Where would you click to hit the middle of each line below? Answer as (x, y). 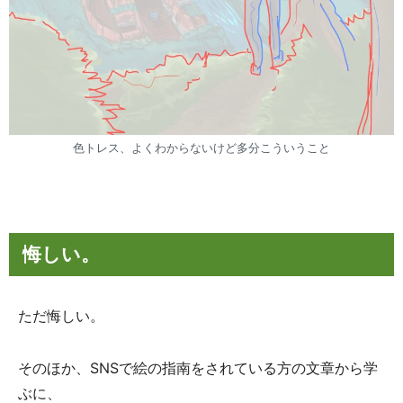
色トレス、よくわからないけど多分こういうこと (201, 148)
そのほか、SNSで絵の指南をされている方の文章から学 (198, 368)
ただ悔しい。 (61, 316)
